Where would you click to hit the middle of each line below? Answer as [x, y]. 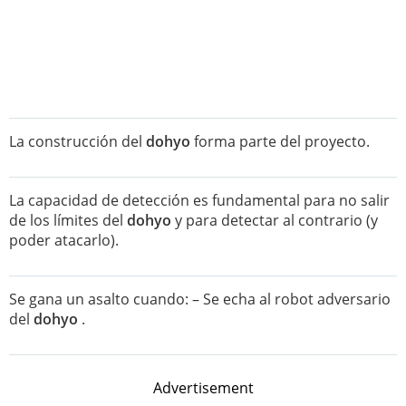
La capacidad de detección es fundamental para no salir [199, 200]
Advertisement [203, 388]
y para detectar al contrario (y [275, 220]
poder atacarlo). [64, 240]
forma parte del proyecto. [280, 141]
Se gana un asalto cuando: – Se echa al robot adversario [200, 299]
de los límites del [68, 220]
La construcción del [77, 141]
